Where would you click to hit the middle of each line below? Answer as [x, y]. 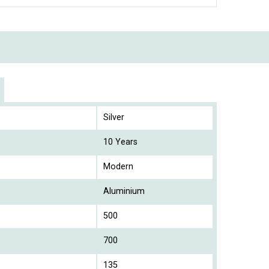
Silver [114, 117]
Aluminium [124, 191]
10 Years [120, 142]
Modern [118, 166]
